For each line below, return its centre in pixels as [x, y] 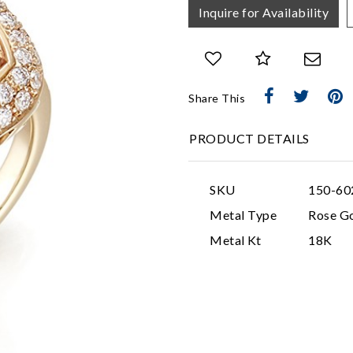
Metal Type [243, 214]
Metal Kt [235, 240]
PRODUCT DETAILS [249, 138]
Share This [217, 98]
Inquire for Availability [264, 12]
